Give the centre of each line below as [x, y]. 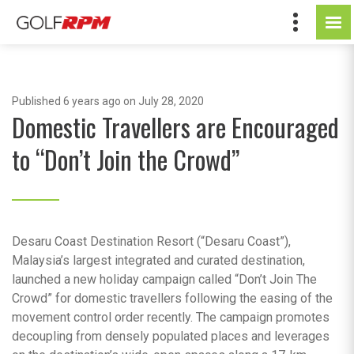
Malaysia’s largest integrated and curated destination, [158, 260]
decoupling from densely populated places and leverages [171, 336]
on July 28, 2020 [162, 101]
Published [38, 101]
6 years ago [92, 101]
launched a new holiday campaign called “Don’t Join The [164, 279]
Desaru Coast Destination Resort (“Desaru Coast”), [151, 241]
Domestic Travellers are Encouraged [175, 127]
